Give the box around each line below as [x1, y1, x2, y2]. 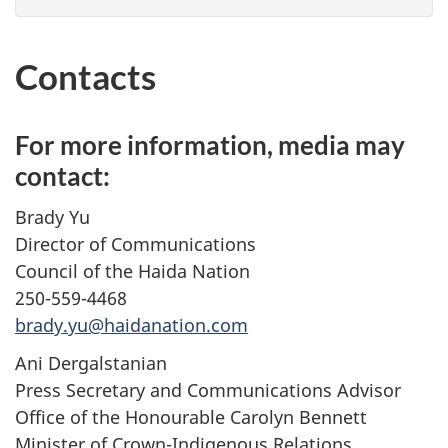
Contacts [15, 55, 156, 98]
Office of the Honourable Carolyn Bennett [15, 405, 367, 430]
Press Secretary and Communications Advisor [15, 378, 401, 403]
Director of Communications [15, 231, 256, 256]
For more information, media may [15, 129, 405, 162]
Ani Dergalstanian [15, 351, 167, 376]
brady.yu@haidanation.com [15, 312, 248, 337]
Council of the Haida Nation [15, 258, 250, 283]
